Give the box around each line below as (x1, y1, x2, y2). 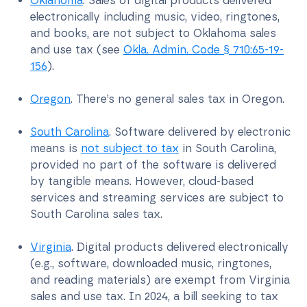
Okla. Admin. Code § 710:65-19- (123, 42, 284, 56)
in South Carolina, (179, 141, 276, 155)
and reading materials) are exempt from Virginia (30, 273, 290, 286)
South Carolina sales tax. (30, 207, 162, 221)
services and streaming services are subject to (30, 191, 284, 204)
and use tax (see (30, 42, 123, 56)
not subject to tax (81, 141, 179, 155)
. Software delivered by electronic (109, 125, 291, 138)
